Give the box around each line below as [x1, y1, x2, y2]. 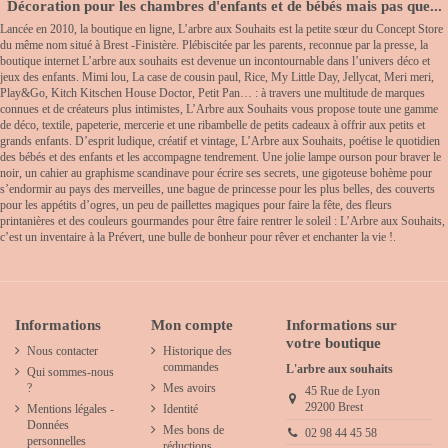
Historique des [162, 344, 232, 359]
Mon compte [150, 315, 233, 333]
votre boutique [286, 333, 381, 351]
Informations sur [286, 315, 397, 333]
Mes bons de [162, 422, 224, 437]
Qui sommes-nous [27, 364, 114, 379]
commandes [162, 360, 219, 375]
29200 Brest [304, 400, 363, 415]
